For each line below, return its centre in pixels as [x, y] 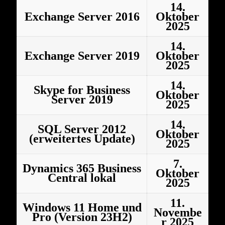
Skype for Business [82, 90]
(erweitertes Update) [82, 139]
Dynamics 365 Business [82, 168]
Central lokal [82, 178]
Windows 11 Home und [82, 207]
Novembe [178, 212]
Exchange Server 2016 [82, 17]
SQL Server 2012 [82, 129]
